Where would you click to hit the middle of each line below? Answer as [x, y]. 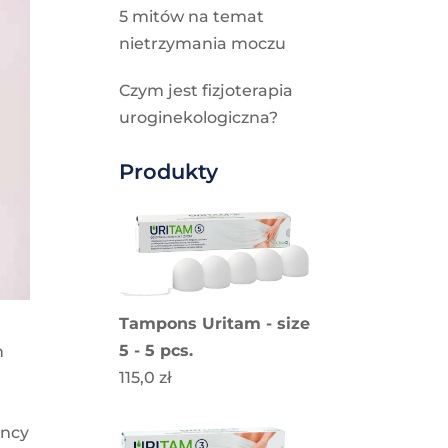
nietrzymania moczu [203, 43]
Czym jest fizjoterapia [206, 90]
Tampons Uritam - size [215, 323]
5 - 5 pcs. [156, 350]
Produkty [169, 171]
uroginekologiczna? [199, 117]
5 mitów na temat [192, 16]
